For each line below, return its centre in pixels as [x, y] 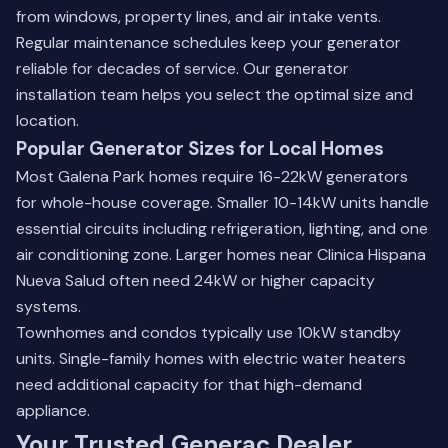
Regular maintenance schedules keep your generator [208, 42]
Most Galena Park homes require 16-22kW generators [212, 176]
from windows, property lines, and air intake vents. [198, 16]
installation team [77, 94]
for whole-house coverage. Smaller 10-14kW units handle [222, 202]
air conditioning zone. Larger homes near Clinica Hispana [221, 254]
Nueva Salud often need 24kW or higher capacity [195, 280]
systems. [48, 306]
